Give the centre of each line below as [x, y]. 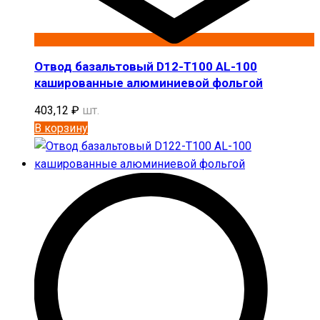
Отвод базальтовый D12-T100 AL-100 [146, 66]
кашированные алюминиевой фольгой [149, 82]
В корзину [61, 128]
